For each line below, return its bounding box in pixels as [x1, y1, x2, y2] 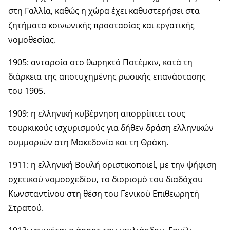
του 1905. [8, 85, 45, 97]
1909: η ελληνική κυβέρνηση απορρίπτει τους [8, 107, 185, 119]
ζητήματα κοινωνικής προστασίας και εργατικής [8, 19, 195, 31]
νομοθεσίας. [8, 33, 56, 45]
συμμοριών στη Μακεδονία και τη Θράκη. [8, 136, 168, 148]
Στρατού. [8, 202, 44, 214]
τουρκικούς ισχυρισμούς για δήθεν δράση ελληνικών [8, 122, 214, 133]
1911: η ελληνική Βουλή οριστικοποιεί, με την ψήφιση [8, 159, 217, 170]
